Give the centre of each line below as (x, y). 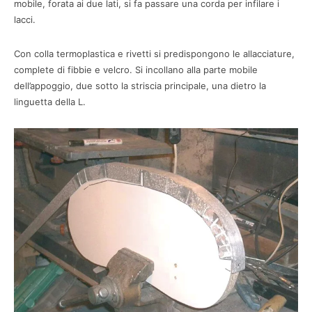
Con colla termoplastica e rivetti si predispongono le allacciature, (154, 54)
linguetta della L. (50, 102)
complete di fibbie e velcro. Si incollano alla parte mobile (136, 70)
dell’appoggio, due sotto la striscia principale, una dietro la (140, 86)
